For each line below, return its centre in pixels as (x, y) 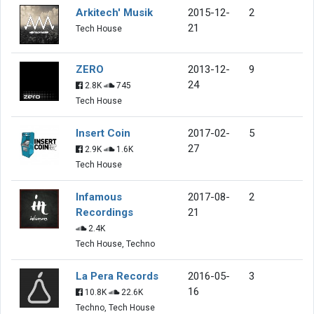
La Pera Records (117, 276)
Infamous (99, 197)
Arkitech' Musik (114, 12)
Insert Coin (103, 133)
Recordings (104, 212)
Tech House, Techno (115, 244)
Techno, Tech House (115, 307)
